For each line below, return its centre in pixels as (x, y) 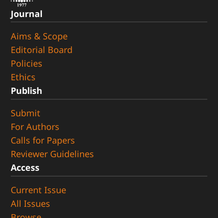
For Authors (35, 127)
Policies (27, 63)
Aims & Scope (39, 36)
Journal (27, 13)
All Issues (31, 204)
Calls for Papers (43, 140)
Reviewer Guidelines (53, 154)
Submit (26, 113)
